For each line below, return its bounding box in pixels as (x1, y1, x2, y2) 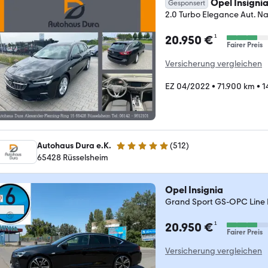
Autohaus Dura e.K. (37, 141, 111, 151)
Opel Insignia (165, 184, 223, 196)
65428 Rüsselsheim (37, 153, 108, 163)
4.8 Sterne (115, 145, 154, 156)
